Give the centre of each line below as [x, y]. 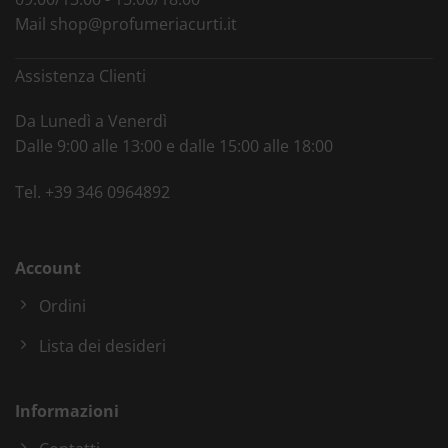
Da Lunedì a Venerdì [91, 121]
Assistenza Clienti [80, 75]
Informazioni [67, 410]
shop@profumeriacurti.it [143, 23]
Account [48, 267]
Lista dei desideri [102, 345]
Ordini [62, 305]
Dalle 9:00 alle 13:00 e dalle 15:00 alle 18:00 [174, 146]
